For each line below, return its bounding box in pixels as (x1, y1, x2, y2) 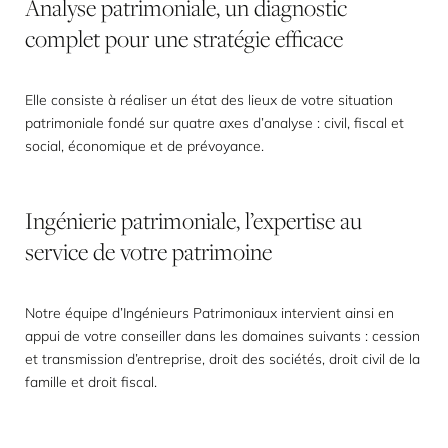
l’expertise (245, 204, 335, 237)
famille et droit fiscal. (25, 373, 157, 391)
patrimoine (172, 235, 272, 268)
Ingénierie (25, 204, 116, 237)
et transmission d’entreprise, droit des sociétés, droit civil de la (25, 350, 420, 368)
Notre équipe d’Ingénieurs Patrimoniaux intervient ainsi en (25, 304, 394, 322)
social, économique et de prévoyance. (25, 137, 264, 155)
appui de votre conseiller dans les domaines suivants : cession (25, 327, 420, 345)
